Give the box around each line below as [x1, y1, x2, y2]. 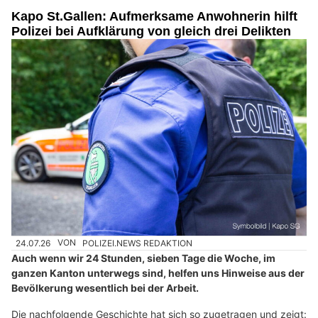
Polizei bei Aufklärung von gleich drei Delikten [11, 24, 291, 39]
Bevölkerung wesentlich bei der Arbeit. [11, 281, 199, 294]
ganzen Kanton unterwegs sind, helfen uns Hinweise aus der [11, 266, 305, 279]
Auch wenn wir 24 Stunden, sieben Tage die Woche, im [11, 251, 275, 264]
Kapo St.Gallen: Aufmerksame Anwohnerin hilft [11, 9, 297, 24]
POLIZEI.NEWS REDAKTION [82, 237, 193, 248]
